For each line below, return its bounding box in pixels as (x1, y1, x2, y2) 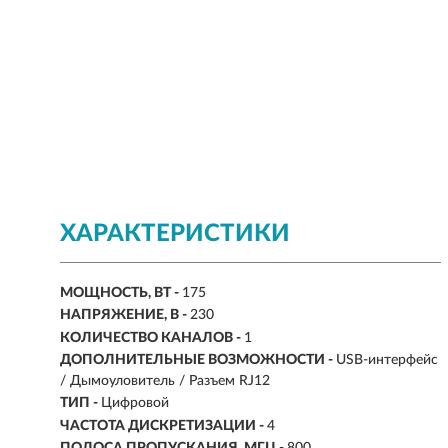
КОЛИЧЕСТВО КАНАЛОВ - (60, 331, 244, 346)
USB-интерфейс (336, 353, 438, 368)
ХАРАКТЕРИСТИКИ (60, 222, 290, 246)
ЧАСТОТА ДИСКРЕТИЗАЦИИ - (60, 419, 267, 434)
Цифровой (101, 396, 169, 411)
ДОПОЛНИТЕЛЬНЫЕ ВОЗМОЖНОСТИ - (60, 353, 336, 368)
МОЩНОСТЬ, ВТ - (60, 286, 182, 301)
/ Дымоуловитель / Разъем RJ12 (60, 374, 270, 389)
